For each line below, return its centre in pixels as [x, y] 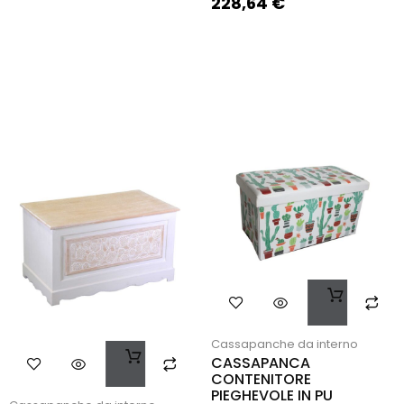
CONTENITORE [261, 379]
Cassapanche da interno [285, 344]
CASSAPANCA [261, 363]
